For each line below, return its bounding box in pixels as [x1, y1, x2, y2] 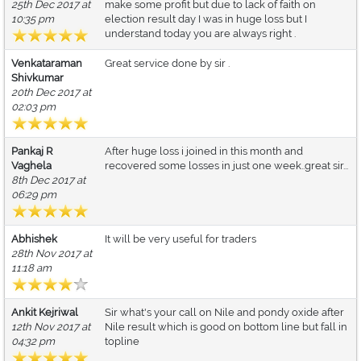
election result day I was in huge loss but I [105, 13, 307, 26]
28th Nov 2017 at [11, 247, 92, 260]
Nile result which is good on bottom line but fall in [105, 321, 347, 334]
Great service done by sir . [105, 57, 230, 70]
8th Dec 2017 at [11, 174, 85, 187]
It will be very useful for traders [105, 233, 256, 246]
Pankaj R [11, 145, 52, 158]
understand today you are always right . [105, 27, 296, 40]
